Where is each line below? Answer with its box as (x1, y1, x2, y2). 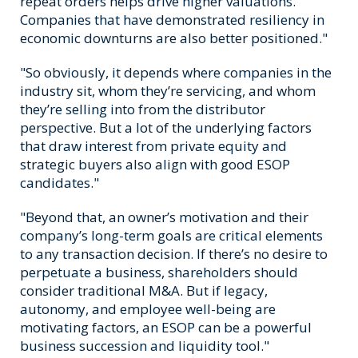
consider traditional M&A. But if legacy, (20, 281, 268, 300)
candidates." (20, 173, 99, 193)
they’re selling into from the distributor (20, 100, 265, 119)
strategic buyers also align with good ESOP (20, 155, 290, 174)
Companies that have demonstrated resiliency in (20, 10, 324, 30)
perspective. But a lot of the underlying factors (20, 118, 312, 137)
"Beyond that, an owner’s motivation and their (20, 208, 308, 227)
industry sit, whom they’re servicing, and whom (20, 82, 316, 101)
